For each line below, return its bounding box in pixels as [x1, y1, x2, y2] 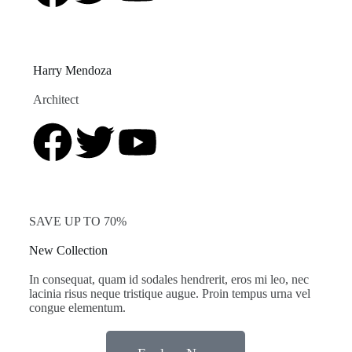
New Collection [28, 244, 108, 258]
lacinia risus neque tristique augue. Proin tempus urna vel [28, 287, 310, 301]
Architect [32, 93, 79, 107]
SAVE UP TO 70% [28, 214, 126, 229]
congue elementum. [28, 301, 126, 315]
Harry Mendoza [32, 64, 112, 78]
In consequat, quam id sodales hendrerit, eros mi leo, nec [28, 273, 309, 287]
